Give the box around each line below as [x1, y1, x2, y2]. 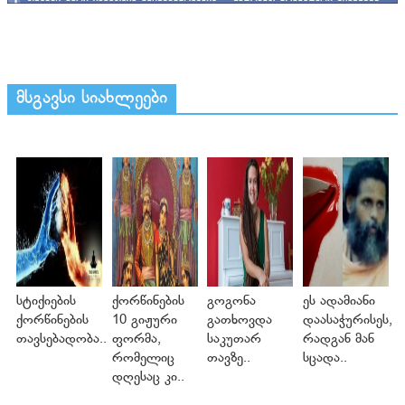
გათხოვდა [207, 311, 273, 329]
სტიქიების [16, 292, 77, 310]
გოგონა [207, 292, 257, 310]
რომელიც [111, 349, 174, 367]
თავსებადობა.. [16, 330, 108, 348]
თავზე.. [207, 349, 251, 367]
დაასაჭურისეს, [302, 311, 392, 329]
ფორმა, [111, 330, 161, 348]
